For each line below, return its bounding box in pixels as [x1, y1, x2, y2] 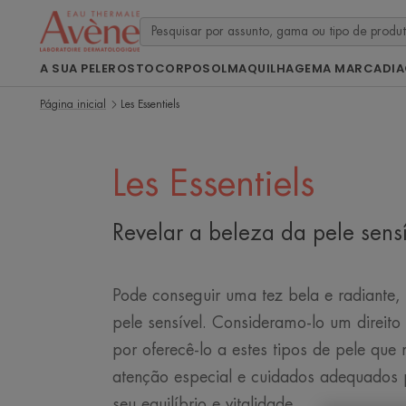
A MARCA [323, 60, 382, 77]
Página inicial [40, 99, 106, 110]
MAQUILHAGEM [227, 60, 323, 77]
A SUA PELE [40, 60, 108, 77]
